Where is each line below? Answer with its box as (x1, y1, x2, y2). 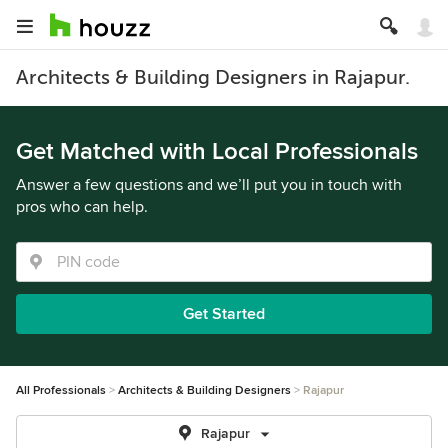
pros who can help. (16, 197, 148, 217)
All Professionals (16, 383, 106, 398)
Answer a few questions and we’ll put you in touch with (16, 175, 402, 195)
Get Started (183, 304, 265, 324)
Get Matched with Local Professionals (16, 137, 418, 166)
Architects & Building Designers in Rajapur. (16, 66, 410, 89)
